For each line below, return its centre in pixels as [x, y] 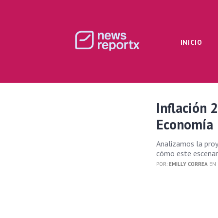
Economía [185, 124]
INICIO [191, 42]
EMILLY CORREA [189, 164]
